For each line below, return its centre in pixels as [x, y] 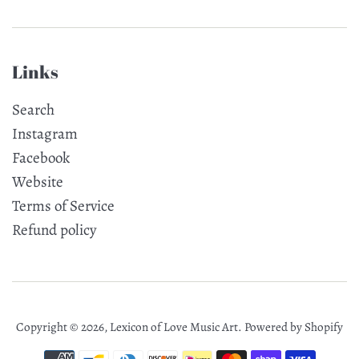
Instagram [45, 134]
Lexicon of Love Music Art [174, 327]
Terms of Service [63, 206]
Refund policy [54, 230]
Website [38, 182]
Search [33, 110]
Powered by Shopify [294, 327]
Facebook [41, 158]
